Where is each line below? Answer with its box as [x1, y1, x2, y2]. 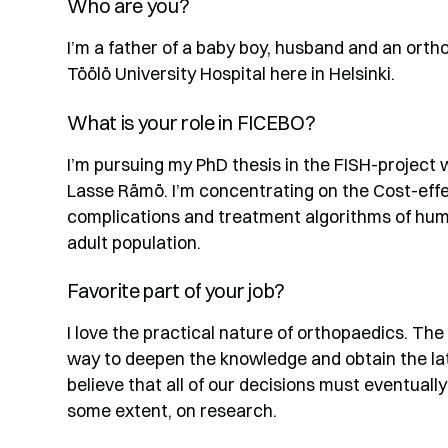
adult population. [67, 231, 202, 253]
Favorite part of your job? [67, 279, 285, 304]
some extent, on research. [67, 400, 278, 422]
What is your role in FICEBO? [67, 110, 316, 135]
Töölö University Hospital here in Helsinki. [67, 63, 396, 85]
